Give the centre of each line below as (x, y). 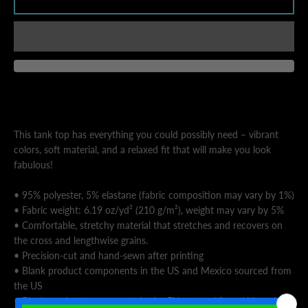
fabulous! (33, 165)
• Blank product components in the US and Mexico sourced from (153, 271)
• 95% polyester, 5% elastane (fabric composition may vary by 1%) (154, 195)
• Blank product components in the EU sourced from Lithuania (147, 301)
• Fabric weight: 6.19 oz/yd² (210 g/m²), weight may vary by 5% (149, 210)
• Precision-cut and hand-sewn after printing (109, 255)
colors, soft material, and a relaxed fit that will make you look (142, 150)
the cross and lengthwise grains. (81, 240)
